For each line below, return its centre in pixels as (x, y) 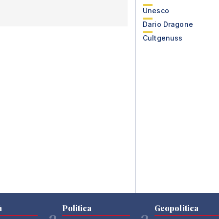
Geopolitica (176, 208)
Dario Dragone (168, 24)
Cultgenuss (163, 38)
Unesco (156, 11)
